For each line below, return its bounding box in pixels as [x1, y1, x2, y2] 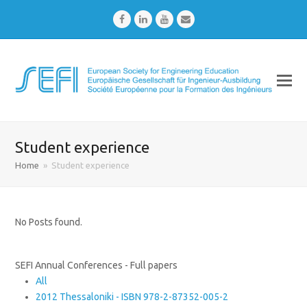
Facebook [123, 13, 164, 24]
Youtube [167, 13, 204, 24]
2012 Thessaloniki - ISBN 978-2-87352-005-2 [36, 291, 229, 302]
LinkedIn [146, 13, 182, 24]
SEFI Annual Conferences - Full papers [15, 260, 178, 271]
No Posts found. [15, 217, 83, 228]
